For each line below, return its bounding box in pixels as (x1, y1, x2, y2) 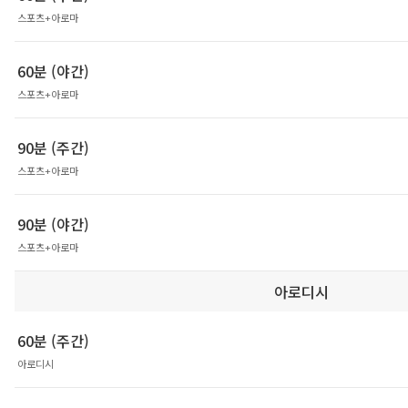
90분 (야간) (17, 213, 89, 236)
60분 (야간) (17, 60, 89, 83)
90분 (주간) (17, 137, 89, 159)
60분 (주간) (17, 330, 89, 352)
